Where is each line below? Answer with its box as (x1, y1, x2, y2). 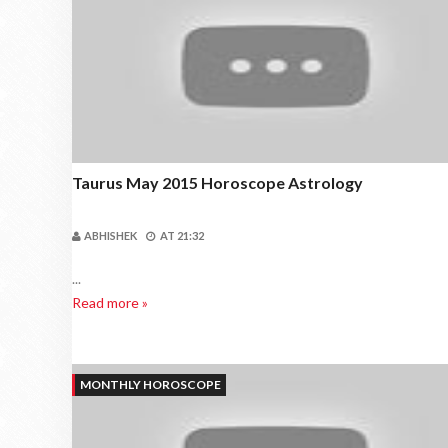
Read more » (72, 294, 148, 311)
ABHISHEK (84, 229, 137, 242)
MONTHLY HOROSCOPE (80, 377, 221, 392)
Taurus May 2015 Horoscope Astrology (72, 173, 363, 192)
